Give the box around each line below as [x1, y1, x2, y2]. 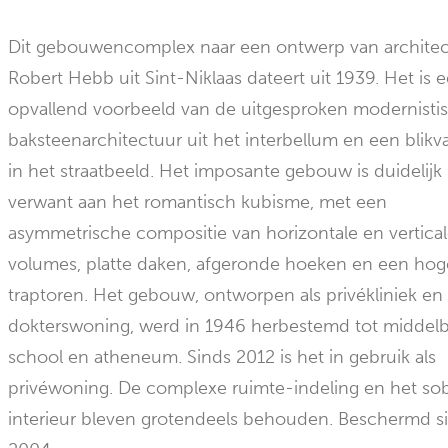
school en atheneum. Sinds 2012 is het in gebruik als [8, 346, 437, 369]
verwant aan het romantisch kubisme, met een [8, 191, 388, 214]
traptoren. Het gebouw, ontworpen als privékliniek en [8, 284, 444, 307]
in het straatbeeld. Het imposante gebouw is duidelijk [8, 160, 443, 183]
